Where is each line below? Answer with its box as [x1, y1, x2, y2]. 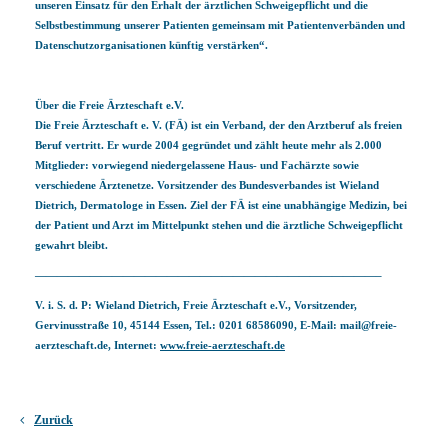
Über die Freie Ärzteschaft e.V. [35, 99, 184, 111]
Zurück [34, 413, 73, 427]
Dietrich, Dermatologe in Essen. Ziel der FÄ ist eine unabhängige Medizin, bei [35, 199, 407, 211]
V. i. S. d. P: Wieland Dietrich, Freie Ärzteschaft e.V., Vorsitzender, [35, 299, 357, 311]
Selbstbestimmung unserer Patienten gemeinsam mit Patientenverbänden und [35, 19, 405, 31]
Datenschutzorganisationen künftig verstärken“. [35, 39, 268, 51]
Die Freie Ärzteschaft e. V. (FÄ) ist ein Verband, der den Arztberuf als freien [35, 119, 402, 131]
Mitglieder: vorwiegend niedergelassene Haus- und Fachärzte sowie [35, 159, 359, 171]
